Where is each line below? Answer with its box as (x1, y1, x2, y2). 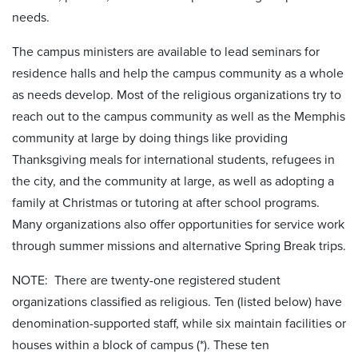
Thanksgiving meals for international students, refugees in (12, 151, 335, 168)
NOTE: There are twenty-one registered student (12, 272, 280, 288)
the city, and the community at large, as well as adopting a (12, 173, 334, 189)
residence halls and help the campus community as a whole (12, 65, 344, 82)
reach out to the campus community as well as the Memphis (12, 108, 345, 125)
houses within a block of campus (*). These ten (12, 336, 269, 353)
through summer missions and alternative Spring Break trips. (12, 237, 346, 254)
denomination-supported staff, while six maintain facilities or (12, 315, 346, 332)
